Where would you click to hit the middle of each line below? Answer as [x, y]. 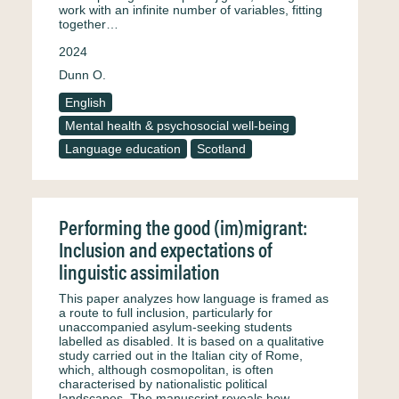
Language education [123, 149]
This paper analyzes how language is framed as [194, 298]
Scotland [221, 149]
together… [89, 24]
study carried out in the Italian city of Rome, [181, 355]
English [85, 102]
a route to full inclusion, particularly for [166, 313]
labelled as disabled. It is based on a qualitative [191, 341]
